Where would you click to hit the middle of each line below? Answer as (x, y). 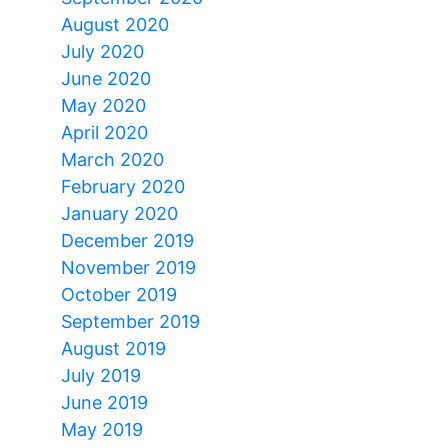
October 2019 (119, 294)
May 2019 (102, 429)
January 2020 (119, 213)
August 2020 (115, 24)
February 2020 (123, 186)
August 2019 (113, 348)
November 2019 (128, 267)
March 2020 (112, 159)
